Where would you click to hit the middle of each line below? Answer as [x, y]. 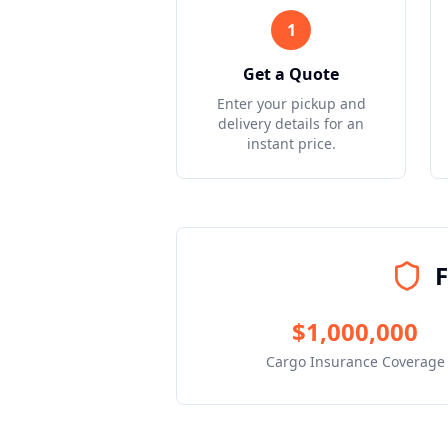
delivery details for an [291, 123]
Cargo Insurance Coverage [355, 361]
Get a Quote [291, 74]
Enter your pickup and [291, 103]
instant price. [291, 143]
